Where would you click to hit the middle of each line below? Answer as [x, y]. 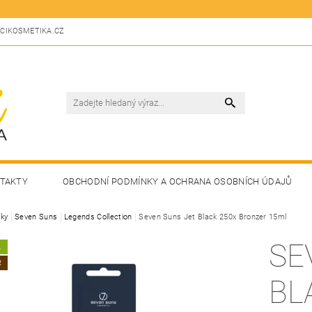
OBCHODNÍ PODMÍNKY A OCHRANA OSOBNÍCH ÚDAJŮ [178, 181]
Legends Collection [98, 217]
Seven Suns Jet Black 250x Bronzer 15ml [213, 217]
